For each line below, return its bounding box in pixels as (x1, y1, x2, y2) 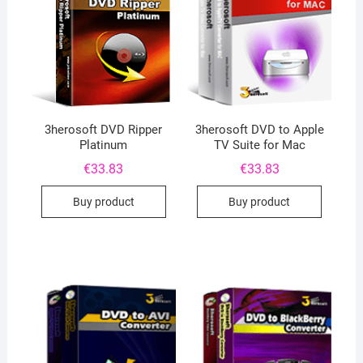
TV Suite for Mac (213, 138, 305, 152)
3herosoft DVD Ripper (45, 122, 163, 137)
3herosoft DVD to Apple (194, 122, 324, 137)
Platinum (79, 138, 128, 152)
